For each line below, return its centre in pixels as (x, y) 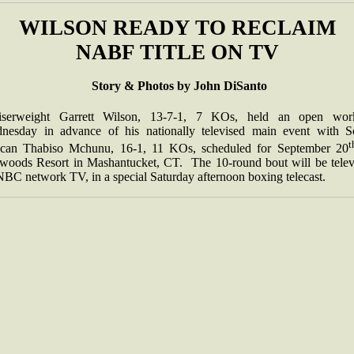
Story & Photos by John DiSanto (179, 86)
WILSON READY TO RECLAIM (177, 28)
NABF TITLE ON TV (177, 52)
